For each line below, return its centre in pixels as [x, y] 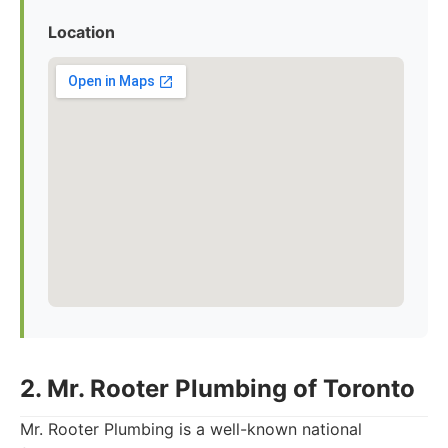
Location [81, 32]
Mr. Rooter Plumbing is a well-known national [191, 429]
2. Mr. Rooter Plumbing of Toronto [217, 388]
